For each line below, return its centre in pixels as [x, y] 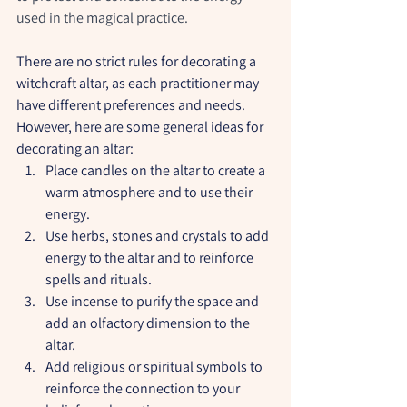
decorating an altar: [75, 148]
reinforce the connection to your [144, 388]
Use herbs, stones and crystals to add [159, 235]
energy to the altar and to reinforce [151, 257]
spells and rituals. [99, 279]
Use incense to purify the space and [154, 301]
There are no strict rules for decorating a [138, 61]
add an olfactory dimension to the [149, 323]
